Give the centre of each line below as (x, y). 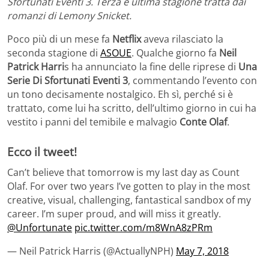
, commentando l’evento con (192, 81)
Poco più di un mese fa (60, 39)
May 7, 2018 (202, 251)
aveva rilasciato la (182, 39)
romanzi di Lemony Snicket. (69, 16)
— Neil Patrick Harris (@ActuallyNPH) (92, 251)
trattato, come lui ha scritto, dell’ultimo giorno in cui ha (132, 108)
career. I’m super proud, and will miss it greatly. (114, 214)
